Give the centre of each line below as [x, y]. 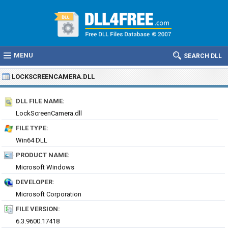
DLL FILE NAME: [40, 101]
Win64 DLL [32, 140]
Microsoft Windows [45, 167]
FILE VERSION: [38, 209]
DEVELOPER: [35, 182]
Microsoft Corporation [49, 194]
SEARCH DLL [203, 56]
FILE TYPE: [32, 128]
